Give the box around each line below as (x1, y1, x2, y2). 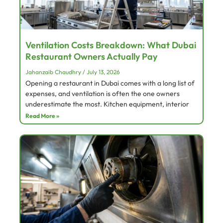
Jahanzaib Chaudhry (25, 68, 83, 76)
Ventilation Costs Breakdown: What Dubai (25, 39, 196, 51)
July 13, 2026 (85, 68, 120, 76)
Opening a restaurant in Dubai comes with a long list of (25, 79, 195, 88)
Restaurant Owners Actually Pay (25, 51, 157, 63)
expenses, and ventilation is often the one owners (25, 89, 180, 99)
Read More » (25, 112, 59, 120)
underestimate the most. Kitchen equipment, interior (25, 100, 189, 109)
